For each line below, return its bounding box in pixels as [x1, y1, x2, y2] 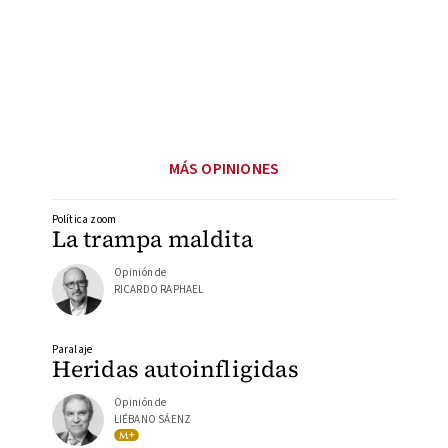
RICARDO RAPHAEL [113, 282, 204, 298]
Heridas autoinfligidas [51, 352, 299, 385]
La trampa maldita [51, 223, 253, 256]
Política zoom [51, 212, 117, 228]
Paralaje [51, 341, 93, 357]
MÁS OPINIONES [168, 158, 280, 181]
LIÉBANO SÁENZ [113, 411, 192, 427]
